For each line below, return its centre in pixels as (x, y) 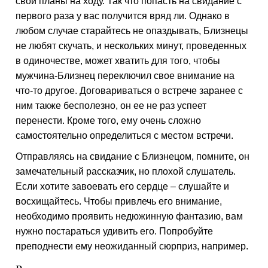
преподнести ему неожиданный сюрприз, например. (132, 246)
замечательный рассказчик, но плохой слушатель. (126, 171)
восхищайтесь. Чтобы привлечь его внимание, (119, 201)
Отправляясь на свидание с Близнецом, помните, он (133, 156)
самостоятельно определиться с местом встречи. (125, 135)
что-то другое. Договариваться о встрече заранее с (130, 91)
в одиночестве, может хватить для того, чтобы (118, 61)
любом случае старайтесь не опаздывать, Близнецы (132, 31)
